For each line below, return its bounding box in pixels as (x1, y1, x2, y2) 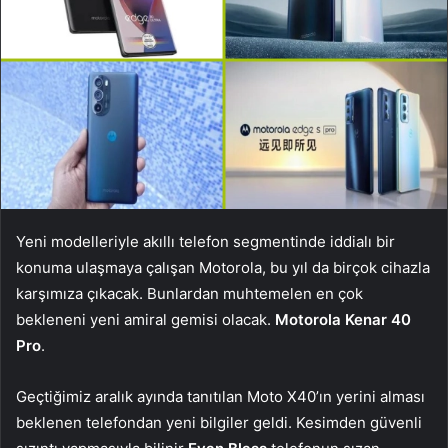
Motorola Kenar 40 (275, 309, 411, 329)
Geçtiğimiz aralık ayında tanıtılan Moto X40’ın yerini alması (16, 386, 425, 406)
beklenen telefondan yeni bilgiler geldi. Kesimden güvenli (16, 412, 422, 432)
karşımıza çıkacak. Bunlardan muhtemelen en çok (16, 283, 363, 303)
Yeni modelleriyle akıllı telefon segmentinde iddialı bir (16, 231, 395, 251)
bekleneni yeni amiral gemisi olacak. (16, 309, 275, 329)
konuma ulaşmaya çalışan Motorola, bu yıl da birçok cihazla (16, 257, 430, 277)
